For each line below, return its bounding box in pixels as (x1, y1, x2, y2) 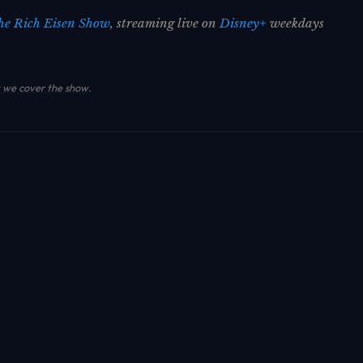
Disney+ (220, 15, 267, 31)
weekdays (267, 15, 324, 31)
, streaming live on (110, 15, 220, 31)
